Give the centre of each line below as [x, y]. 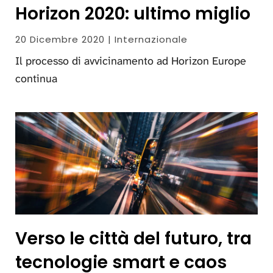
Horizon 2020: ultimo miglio [133, 13]
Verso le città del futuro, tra [133, 238]
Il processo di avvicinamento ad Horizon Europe [131, 61]
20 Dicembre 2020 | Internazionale [101, 39]
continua [36, 78]
